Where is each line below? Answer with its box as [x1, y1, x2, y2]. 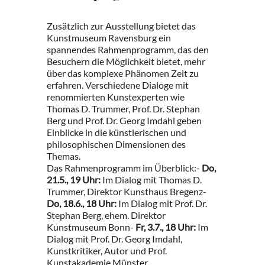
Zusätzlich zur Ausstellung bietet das [47, 20, 196, 31]
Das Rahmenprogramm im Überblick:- [47, 162, 202, 173]
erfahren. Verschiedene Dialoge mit [47, 79, 189, 91]
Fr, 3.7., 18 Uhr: [135, 221, 196, 232]
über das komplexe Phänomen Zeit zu [47, 67, 199, 79]
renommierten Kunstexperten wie [47, 91, 185, 102]
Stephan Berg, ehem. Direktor [47, 209, 166, 221]
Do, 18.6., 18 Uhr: [47, 198, 117, 209]
